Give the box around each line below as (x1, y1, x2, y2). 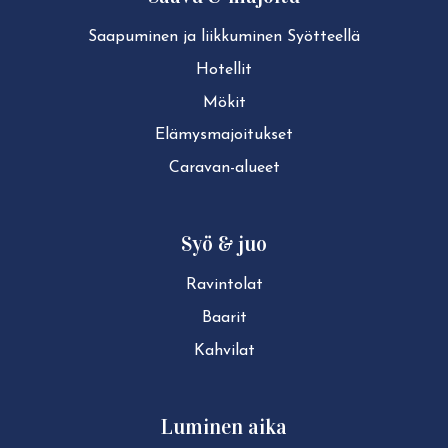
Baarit (201, 310, 247, 327)
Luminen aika (161, 414, 287, 441)
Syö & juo (181, 231, 267, 258)
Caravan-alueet (168, 160, 280, 177)
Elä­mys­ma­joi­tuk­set (155, 127, 293, 144)
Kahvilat (193, 342, 255, 359)
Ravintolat (185, 277, 263, 294)
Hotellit (196, 61, 252, 78)
